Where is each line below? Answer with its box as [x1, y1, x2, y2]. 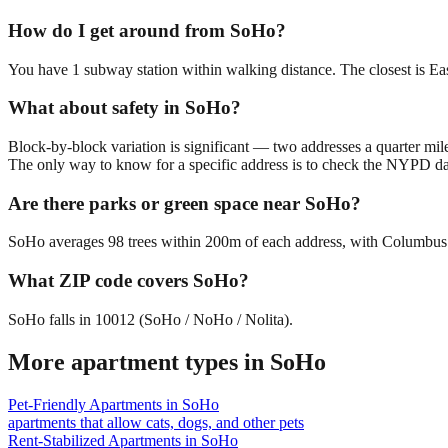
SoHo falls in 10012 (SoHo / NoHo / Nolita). [8, 310, 293, 328]
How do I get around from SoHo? [8, 19, 286, 41]
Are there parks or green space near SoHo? [8, 192, 361, 214]
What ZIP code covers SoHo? [8, 270, 249, 292]
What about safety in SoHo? [8, 97, 241, 119]
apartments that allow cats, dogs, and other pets [8, 413, 304, 431]
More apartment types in [8, 348, 270, 375]
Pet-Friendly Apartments [8, 395, 162, 413]
